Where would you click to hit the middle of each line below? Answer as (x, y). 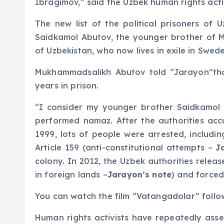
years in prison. (67, 85)
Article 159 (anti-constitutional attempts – (125, 147)
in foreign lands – (71, 174)
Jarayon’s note (139, 174)
